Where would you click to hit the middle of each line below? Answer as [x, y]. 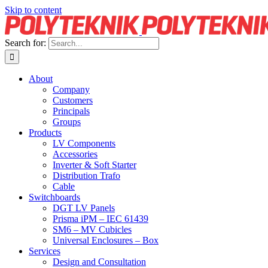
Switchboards [54, 197]
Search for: [25, 43]
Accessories [75, 154]
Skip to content [33, 10]
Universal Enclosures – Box [106, 240]
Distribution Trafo [86, 176]
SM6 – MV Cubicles [92, 229]
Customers [73, 100]
